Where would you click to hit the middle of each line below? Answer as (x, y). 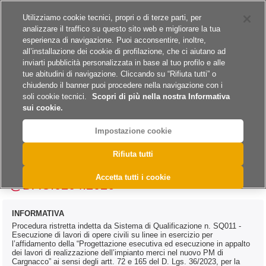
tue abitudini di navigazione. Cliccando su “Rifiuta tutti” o (120, 74)
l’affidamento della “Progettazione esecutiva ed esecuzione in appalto (131, 244)
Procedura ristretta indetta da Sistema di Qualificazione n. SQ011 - (127, 226)
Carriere (71, 12)
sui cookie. (43, 108)
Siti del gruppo (27, 12)
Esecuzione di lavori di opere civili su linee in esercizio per (113, 235)
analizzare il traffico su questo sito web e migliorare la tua (122, 29)
